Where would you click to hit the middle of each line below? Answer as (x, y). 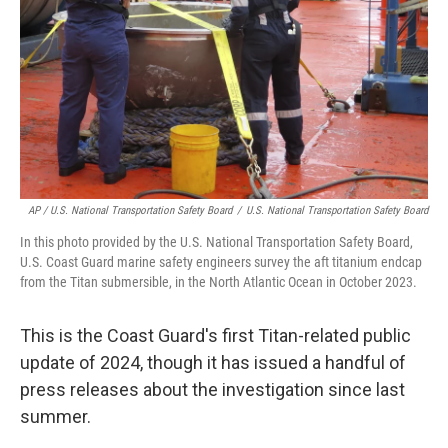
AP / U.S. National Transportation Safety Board (130, 210)
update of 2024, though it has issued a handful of (213, 362)
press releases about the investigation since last (212, 389)
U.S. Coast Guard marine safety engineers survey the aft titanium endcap (221, 262)
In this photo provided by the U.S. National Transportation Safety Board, (216, 242)
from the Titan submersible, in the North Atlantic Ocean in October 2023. (218, 282)
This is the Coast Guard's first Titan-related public (215, 335)
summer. (55, 416)
